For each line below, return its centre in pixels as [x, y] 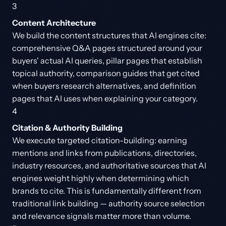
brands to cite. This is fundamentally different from [107, 191]
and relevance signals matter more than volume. [102, 216]
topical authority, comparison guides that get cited [106, 73]
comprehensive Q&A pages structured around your [107, 48]
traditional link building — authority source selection [108, 203]
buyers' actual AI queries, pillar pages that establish [107, 61]
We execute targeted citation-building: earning [100, 140]
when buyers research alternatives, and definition [104, 86]
